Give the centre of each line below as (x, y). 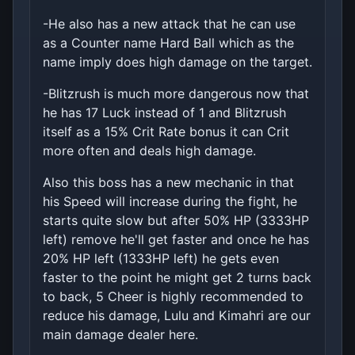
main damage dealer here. (120, 335)
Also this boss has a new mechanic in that (168, 183)
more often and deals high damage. (149, 151)
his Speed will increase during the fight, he (170, 202)
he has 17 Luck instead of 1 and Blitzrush (164, 113)
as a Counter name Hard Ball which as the (168, 43)
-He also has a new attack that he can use (169, 24)
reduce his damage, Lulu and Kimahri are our (177, 316)
